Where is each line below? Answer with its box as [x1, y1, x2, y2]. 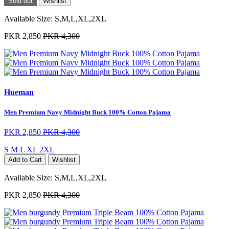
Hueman [4, 87, 34, 97]
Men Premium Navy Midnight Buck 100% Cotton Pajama [4, 108, 171, 116]
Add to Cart [8, 156, 42, 164]
